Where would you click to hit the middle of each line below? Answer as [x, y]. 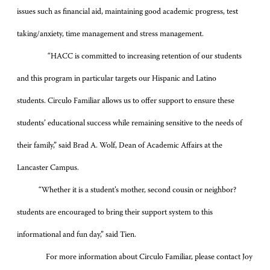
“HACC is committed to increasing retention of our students [144, 56]
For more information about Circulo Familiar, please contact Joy [149, 257]
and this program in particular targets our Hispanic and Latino [117, 79]
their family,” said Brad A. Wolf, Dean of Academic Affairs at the [120, 146]
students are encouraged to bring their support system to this [115, 212]
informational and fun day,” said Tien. [77, 235]
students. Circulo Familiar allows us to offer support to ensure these [126, 101]
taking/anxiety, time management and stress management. [110, 34]
